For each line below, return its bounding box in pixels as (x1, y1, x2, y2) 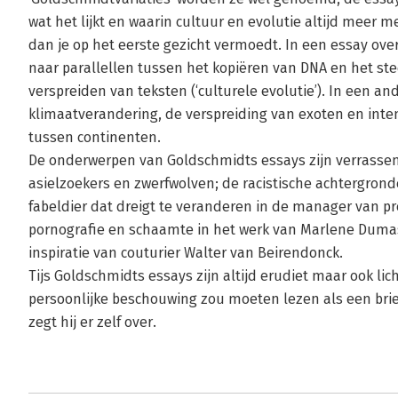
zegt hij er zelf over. (28, 314, 156, 330)
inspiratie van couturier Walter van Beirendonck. (28, 244, 343, 261)
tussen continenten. (28, 129, 161, 146)
